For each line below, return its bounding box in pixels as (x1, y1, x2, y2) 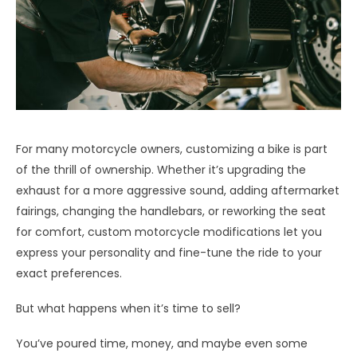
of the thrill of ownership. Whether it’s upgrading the (16, 161, 306, 178)
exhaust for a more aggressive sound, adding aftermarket (16, 182, 339, 198)
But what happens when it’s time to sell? (16, 300, 241, 316)
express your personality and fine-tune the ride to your (16, 244, 322, 261)
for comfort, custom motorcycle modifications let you (16, 223, 322, 240)
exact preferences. (16, 265, 122, 281)
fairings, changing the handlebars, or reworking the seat (16, 202, 326, 219)
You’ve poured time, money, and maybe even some (16, 335, 308, 351)
